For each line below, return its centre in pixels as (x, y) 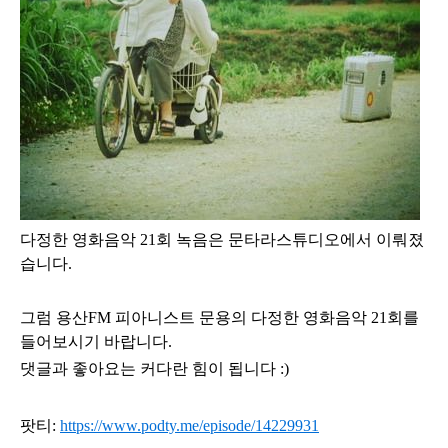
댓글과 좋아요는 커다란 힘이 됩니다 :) (154, 368)
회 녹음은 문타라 (216, 239)
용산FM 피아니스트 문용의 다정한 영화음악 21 (221, 317)
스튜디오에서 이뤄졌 (350, 239)
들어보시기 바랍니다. (96, 341)
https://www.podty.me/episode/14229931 (189, 425)
